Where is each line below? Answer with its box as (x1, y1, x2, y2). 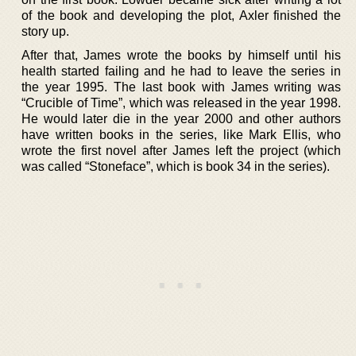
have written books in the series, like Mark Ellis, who (21, 128, 341, 141)
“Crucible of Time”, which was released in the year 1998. (21, 96, 341, 110)
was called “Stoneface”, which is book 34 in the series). (21, 160, 330, 173)
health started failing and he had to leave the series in (21, 64, 341, 78)
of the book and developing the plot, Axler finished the (21, 9, 341, 22)
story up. (21, 25, 69, 38)
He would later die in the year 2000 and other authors (21, 112, 341, 126)
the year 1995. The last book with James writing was (21, 80, 341, 94)
